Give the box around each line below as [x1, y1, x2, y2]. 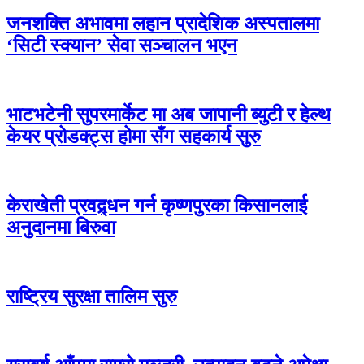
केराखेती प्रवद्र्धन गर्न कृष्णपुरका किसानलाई [6, 194, 307, 216]
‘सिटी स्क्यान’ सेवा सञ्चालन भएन [6, 35, 237, 57]
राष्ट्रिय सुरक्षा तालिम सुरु [6, 285, 177, 307]
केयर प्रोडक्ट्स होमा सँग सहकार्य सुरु [6, 126, 261, 148]
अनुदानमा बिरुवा [6, 216, 115, 238]
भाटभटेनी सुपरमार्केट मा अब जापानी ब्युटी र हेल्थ [6, 104, 331, 126]
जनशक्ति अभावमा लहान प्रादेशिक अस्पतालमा [6, 13, 319, 35]
